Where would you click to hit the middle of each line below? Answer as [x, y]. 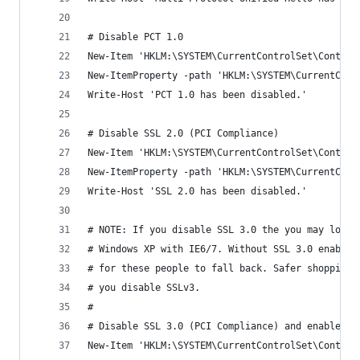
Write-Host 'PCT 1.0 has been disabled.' [197, 95]
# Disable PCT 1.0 [135, 37]
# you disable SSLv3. [144, 288]
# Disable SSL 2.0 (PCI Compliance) [183, 133]
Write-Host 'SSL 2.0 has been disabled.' [197, 191]
